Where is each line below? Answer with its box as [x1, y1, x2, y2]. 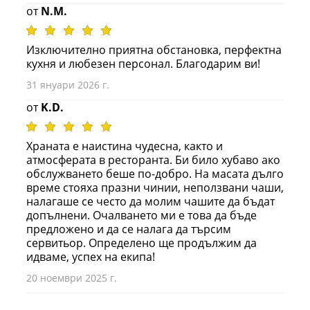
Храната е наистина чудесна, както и [26, 138, 223, 154]
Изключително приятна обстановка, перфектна [26, 42, 282, 57]
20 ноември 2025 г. [26, 271, 117, 284]
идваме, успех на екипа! [26, 248, 155, 264]
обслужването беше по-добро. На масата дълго [26, 165, 284, 181]
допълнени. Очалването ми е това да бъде [26, 207, 257, 223]
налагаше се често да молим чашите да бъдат [26, 193, 275, 209]
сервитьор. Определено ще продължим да [26, 235, 257, 250]
